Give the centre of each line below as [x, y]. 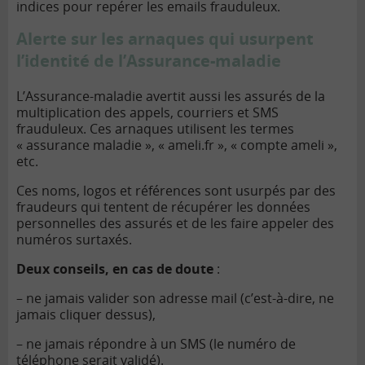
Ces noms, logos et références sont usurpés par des [176, 191]
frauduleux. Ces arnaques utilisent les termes [155, 129]
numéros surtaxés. [74, 240]
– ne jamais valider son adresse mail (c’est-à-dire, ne [175, 299]
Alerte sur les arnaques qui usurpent [165, 39]
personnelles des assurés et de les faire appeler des [175, 224]
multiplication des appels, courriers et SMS [147, 113]
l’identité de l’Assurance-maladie [149, 61]
